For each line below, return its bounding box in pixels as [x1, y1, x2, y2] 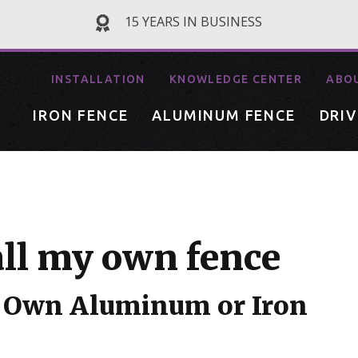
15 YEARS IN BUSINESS [121, 13, 263, 30]
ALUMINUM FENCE [152, 107, 296, 123]
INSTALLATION [50, 73, 145, 86]
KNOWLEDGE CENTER [169, 73, 303, 86]
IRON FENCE [33, 107, 129, 123]
